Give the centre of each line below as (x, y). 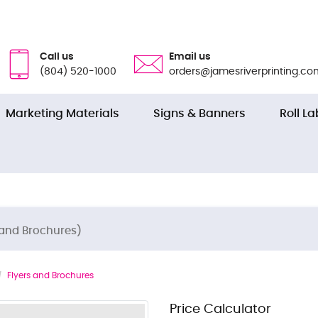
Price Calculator (220, 309)
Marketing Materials (62, 114)
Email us (190, 57)
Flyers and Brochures (50, 275)
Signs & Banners (199, 114)
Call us (57, 57)
